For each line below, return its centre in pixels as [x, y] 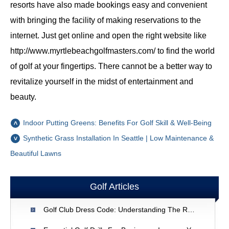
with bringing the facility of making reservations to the [106, 20]
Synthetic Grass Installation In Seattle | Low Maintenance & [118, 138]
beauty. [23, 97]
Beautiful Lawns [36, 153]
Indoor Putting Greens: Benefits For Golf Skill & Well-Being [117, 123]
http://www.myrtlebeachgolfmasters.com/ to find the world [112, 51]
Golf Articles [114, 187]
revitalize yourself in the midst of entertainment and [102, 82]
